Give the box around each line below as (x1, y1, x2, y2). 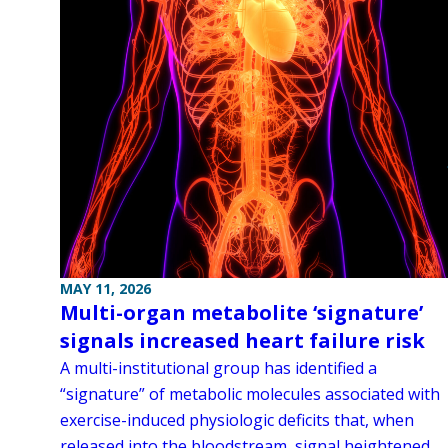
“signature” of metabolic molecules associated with (60, 382, 440, 405)
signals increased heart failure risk (60, 326, 425, 354)
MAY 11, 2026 (60, 278, 151, 298)
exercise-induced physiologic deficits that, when (60, 408, 414, 431)
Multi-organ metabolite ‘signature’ (60, 298, 423, 326)
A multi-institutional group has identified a (60, 356, 377, 379)
